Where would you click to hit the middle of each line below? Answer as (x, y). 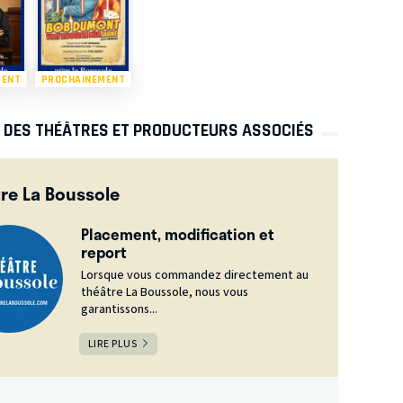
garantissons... (119, 309)
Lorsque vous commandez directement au (194, 275)
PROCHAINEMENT (83, 79)
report (103, 251)
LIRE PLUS (112, 344)
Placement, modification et (177, 233)
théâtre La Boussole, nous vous (164, 292)
